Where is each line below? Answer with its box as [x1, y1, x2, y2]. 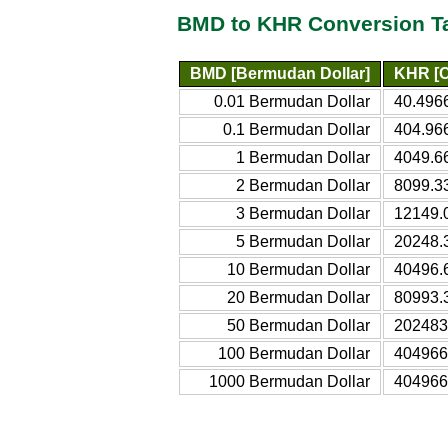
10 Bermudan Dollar [227, 260, 370, 278]
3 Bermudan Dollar [236, 204, 370, 222]
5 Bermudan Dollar [236, 232, 370, 250]
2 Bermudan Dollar [236, 176, 370, 194]
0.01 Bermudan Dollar [214, 92, 370, 110]
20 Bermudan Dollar [227, 288, 370, 306]
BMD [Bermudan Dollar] [190, 64, 370, 82]
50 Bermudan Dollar [227, 316, 370, 334]
